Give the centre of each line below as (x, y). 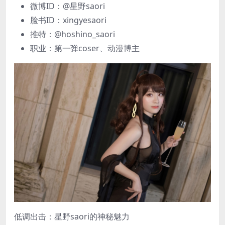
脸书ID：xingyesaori (68, 20)
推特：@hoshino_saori (73, 34)
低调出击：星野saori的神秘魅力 (72, 216)
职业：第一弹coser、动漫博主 (85, 48)
